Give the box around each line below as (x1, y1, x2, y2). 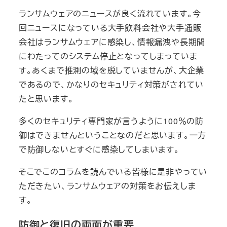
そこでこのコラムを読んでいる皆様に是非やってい (18, 166, 208, 178)
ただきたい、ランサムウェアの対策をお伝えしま (18, 180, 196, 192)
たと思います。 (18, 93, 77, 105)
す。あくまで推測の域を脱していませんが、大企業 (18, 64, 205, 77)
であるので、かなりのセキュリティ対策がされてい (18, 79, 204, 91)
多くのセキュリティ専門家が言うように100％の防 (18, 115, 204, 127)
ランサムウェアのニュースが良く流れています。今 (18, 8, 202, 20)
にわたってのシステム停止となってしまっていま (18, 50, 198, 62)
